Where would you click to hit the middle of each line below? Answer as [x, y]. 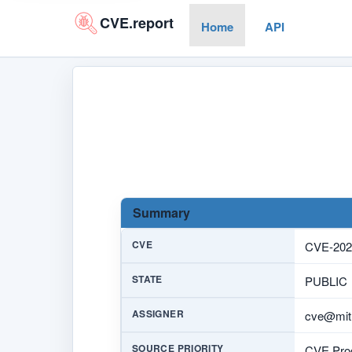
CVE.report [137, 23]
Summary [161, 212]
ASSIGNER [158, 313]
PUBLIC [326, 280]
